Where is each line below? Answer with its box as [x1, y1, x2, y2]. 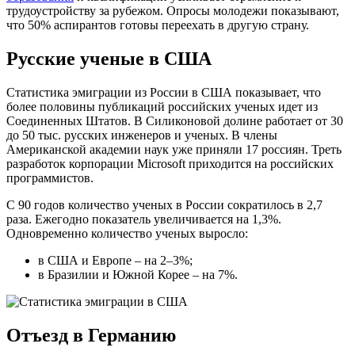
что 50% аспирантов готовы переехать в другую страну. [6, 18, 309, 32]
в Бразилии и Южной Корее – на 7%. [38, 268, 238, 282]
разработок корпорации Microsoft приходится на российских [6, 157, 334, 171]
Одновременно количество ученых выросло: [6, 227, 248, 241]
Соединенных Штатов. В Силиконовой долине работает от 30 [6, 114, 343, 128]
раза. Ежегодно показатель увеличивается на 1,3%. [6, 212, 281, 227]
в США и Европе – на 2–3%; [38, 254, 193, 268]
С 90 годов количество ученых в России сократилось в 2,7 [6, 198, 323, 212]
